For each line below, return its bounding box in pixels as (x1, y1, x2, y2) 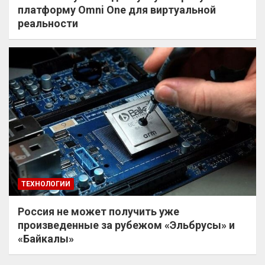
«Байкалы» (18, 232, 74, 245)
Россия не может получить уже (18, 205, 179, 218)
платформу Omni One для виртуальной (18, 3, 216, 16)
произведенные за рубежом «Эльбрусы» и (18, 218, 235, 231)
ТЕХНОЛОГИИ (21, 179, 70, 188)
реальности (18, 17, 78, 30)
